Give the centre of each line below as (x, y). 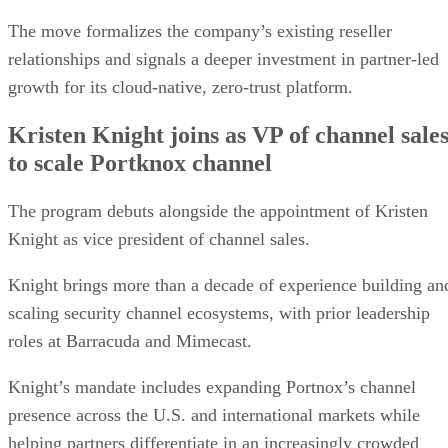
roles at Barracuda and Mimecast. (130, 340)
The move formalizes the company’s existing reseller (200, 30)
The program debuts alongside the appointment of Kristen (218, 210)
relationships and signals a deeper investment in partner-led (223, 58)
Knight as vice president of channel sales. (161, 238)
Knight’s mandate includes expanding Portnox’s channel (212, 386)
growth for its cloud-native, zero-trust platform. (180, 86)
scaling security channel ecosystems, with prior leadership (219, 312)
